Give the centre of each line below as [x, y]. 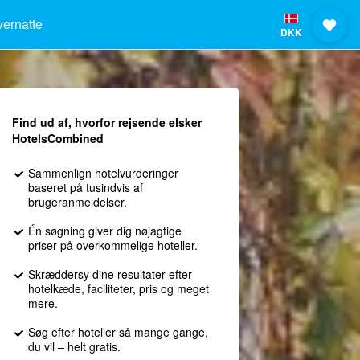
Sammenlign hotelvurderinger [103, 173]
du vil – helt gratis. [74, 346]
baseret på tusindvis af [85, 187]
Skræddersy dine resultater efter [110, 274]
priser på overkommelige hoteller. [112, 245]
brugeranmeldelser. [77, 202]
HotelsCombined [57, 138]
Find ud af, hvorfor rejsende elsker [106, 122]
